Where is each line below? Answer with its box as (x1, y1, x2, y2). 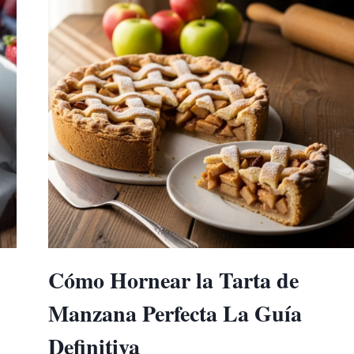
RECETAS (119, 2, 186, 21)
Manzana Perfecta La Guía (48, 297, 302, 330)
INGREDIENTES (119, 42, 227, 60)
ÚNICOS (119, 62, 174, 80)
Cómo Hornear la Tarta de (48, 264, 299, 296)
